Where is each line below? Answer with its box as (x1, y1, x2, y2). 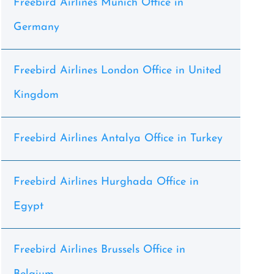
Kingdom (13, 89, 59, 101)
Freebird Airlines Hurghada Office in (13, 176, 199, 188)
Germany (13, 21, 59, 33)
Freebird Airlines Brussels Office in (13, 244, 185, 256)
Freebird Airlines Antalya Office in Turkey (13, 133, 223, 144)
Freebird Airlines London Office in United (13, 65, 221, 76)
